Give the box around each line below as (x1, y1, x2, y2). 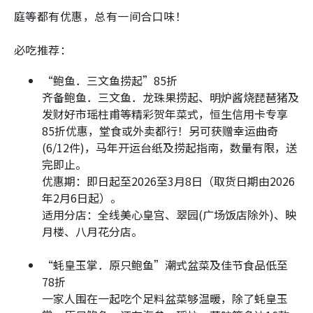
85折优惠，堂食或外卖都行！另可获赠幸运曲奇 (42, 122, 278, 140)
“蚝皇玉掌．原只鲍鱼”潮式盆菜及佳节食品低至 (42, 256, 288, 274)
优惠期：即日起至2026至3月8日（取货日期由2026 (42, 173, 295, 190)
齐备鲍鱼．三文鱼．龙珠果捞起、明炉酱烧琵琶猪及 (42, 89, 299, 106)
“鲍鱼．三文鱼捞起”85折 (42, 72, 177, 89)
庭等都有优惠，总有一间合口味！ (14, 8, 187, 25)
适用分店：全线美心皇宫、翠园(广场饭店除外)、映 (42, 206, 296, 224)
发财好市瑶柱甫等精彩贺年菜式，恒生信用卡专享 (42, 105, 288, 123)
